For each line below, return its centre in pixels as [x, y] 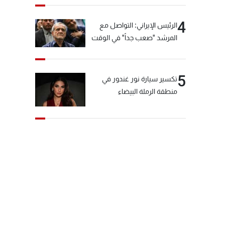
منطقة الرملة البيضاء [148, 92]
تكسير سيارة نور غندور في [140, 79]
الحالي [169, 50]
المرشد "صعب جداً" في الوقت [134, 37]
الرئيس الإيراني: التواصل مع [138, 25]
